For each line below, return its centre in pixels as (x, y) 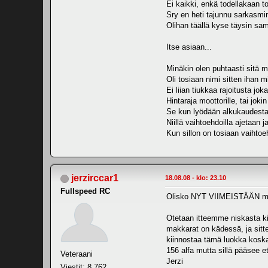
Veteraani (77, 254)
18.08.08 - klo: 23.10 (196, 178)
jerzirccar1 (95, 178)
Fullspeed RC (85, 191)
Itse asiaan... (189, 47)
